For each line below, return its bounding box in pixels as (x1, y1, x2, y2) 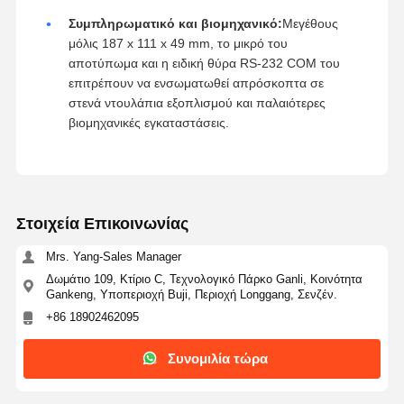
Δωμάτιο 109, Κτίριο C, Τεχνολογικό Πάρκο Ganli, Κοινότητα (45, 271, 363, 286)
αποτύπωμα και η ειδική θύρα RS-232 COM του (68, 55, 340, 70)
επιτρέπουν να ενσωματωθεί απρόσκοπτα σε (68, 75, 324, 90)
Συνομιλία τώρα (168, 351, 269, 367)
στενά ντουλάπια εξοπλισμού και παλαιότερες (68, 95, 326, 110)
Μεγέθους (281, 15, 338, 31)
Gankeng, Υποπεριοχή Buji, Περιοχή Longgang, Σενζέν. (45, 287, 337, 301)
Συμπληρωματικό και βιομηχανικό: (68, 15, 282, 31)
